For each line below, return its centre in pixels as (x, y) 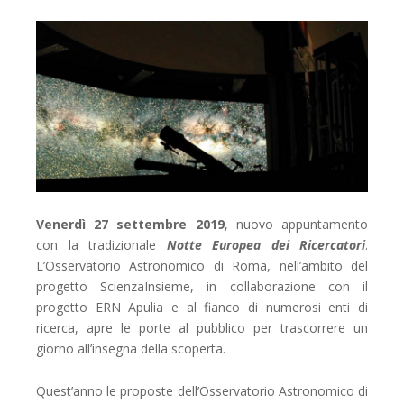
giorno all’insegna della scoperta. (131, 349)
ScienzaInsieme (146, 287)
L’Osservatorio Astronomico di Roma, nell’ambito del (202, 266)
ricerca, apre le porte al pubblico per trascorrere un (202, 328)
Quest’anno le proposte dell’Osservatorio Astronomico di (202, 391)
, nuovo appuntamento (296, 225)
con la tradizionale (101, 245)
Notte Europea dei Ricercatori (266, 245)
